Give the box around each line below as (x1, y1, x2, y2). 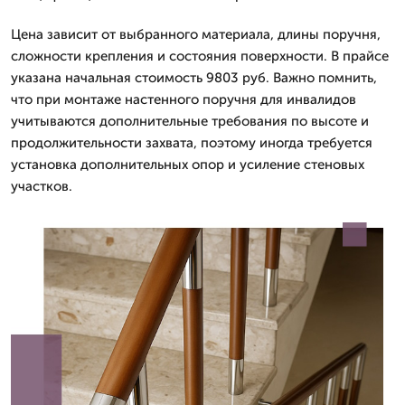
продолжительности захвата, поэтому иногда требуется (11, 135, 372, 151)
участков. (11, 178, 72, 194)
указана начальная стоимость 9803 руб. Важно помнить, (11, 70, 377, 86)
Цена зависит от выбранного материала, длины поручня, (11, 26, 381, 42)
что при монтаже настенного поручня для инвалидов (11, 91, 356, 108)
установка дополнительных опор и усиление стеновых (11, 156, 364, 173)
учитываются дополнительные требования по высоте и (11, 113, 369, 129)
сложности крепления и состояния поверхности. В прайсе (11, 48, 389, 64)
